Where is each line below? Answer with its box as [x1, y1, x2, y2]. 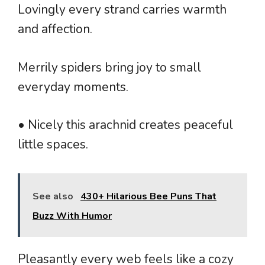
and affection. [18, 21, 92, 38]
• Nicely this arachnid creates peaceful [18, 117, 233, 134]
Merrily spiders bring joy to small [18, 59, 201, 76]
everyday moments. [18, 78, 128, 95]
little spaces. [18, 136, 88, 153]
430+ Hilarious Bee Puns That [80, 189, 216, 203]
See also [33, 189, 73, 203]
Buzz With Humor [33, 209, 112, 222]
